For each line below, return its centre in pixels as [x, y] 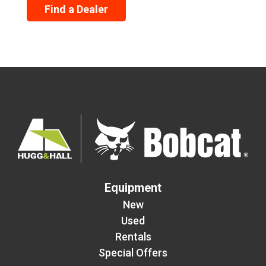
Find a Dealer [76, 9]
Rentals [133, 236]
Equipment [133, 187]
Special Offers [133, 252]
